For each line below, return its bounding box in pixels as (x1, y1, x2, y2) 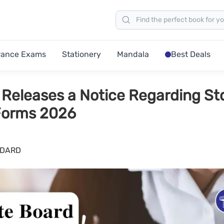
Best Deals (171, 49, 210, 59)
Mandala (117, 49, 149, 59)
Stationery (62, 49, 101, 59)
